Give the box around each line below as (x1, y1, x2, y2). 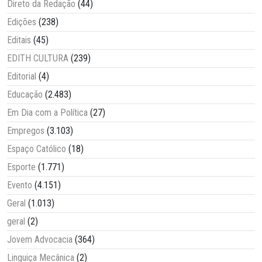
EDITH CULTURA (7, 52, 68, 64)
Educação (7, 88, 43, 100)
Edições (7, 16, 36, 27)
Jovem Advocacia (7, 233, 73, 245)
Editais (7, 34, 31, 46)
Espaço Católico (7, 143, 66, 154)
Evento (7, 179, 32, 191)
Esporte (7, 161, 36, 173)
